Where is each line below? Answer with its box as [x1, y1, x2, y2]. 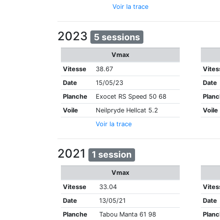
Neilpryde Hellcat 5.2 [96, 107, 159, 114]
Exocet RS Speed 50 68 [96, 93, 167, 101]
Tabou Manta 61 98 [99, 210, 157, 218]
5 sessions [94, 31, 140, 42]
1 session [92, 149, 132, 160]
